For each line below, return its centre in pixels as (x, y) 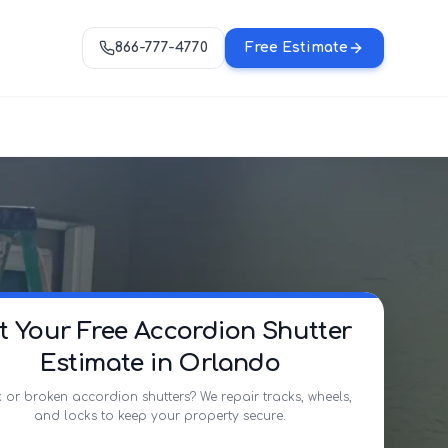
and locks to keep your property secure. (160, 416)
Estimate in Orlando (160, 363)
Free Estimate (296, 47)
